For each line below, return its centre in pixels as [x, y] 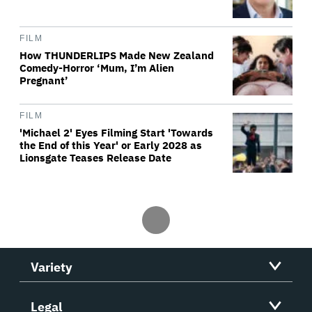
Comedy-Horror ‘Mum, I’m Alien [97, 68]
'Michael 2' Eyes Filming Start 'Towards [116, 133]
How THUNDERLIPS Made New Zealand [117, 56]
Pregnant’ [44, 81]
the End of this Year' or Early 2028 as [111, 146]
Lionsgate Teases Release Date [95, 158]
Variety [52, 267]
